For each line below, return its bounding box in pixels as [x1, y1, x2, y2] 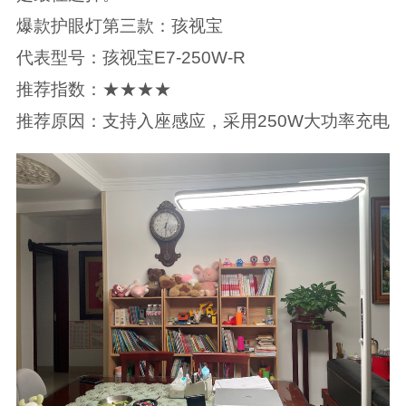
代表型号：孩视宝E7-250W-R [15, 47, 246, 67]
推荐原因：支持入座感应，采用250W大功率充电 [15, 111, 390, 130]
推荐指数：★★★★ [15, 79, 171, 99]
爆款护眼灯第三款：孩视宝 [15, 15, 223, 35]
